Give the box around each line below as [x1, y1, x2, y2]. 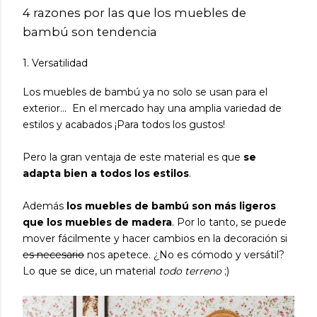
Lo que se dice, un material [23, 265, 158, 278]
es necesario [23, 248, 84, 262]
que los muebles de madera [23, 216, 172, 229]
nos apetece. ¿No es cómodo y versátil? [84, 248, 284, 262]
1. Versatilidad [23, 56, 88, 69]
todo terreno [158, 265, 221, 278]
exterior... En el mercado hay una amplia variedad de [23, 102, 282, 115]
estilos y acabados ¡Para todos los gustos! [23, 118, 228, 132]
